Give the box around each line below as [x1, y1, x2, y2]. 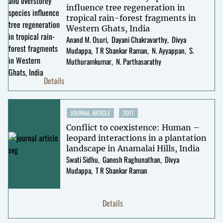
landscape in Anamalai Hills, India [66, 143, 200, 153]
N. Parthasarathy [115, 55, 161, 67]
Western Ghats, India [66, 23, 150, 33]
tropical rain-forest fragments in [66, 12, 196, 23]
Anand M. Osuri [66, 33, 107, 45]
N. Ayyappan [151, 44, 185, 56]
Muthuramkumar [66, 55, 111, 67]
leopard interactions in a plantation [66, 132, 207, 143]
